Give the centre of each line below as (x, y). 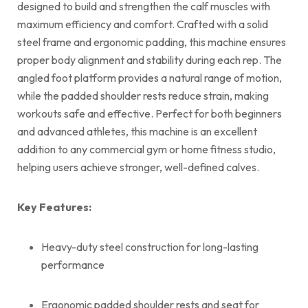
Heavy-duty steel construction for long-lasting (150, 247)
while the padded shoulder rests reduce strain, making (143, 96)
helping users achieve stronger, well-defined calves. (138, 167)
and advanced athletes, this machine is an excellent (137, 131)
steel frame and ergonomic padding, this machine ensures (152, 42)
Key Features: (54, 207)
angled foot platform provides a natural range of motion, (150, 78)
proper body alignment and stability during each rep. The (150, 60)
